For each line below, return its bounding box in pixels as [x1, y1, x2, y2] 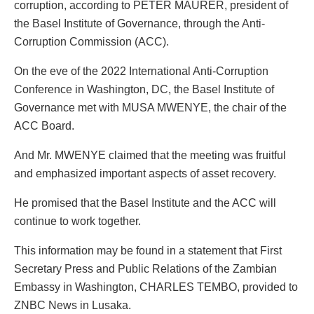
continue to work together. [14, 214, 141, 227]
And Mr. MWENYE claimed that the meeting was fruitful [14, 149, 286, 161]
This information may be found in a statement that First [14, 244, 282, 257]
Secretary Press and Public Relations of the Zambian [14, 262, 277, 275]
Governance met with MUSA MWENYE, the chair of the [14, 101, 287, 114]
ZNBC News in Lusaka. [14, 299, 131, 311]
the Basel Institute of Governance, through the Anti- [14, 17, 265, 29]
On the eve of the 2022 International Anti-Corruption [14, 64, 268, 77]
